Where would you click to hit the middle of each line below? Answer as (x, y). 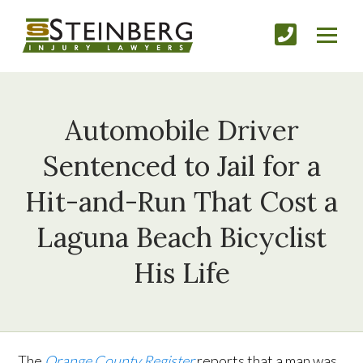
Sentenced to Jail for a (181, 166)
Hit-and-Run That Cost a (181, 202)
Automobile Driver (181, 130)
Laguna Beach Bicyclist (181, 237)
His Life (181, 273)
